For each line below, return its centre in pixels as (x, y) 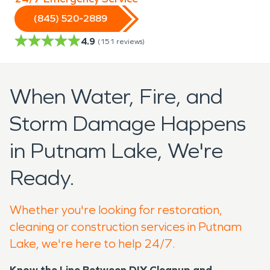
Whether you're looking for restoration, (116, 209)
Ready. (42, 178)
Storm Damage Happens (128, 124)
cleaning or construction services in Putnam (126, 226)
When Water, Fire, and (116, 96)
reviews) (130, 41)
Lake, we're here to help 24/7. (93, 243)
